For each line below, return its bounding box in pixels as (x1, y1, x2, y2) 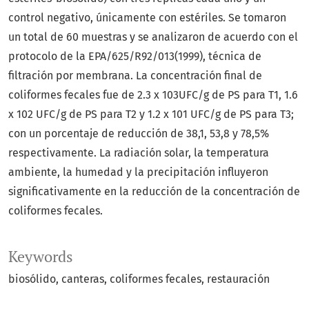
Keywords (8, 247, 73, 267)
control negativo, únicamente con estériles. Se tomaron (8, 11, 286, 25)
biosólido (8, 272, 56, 286)
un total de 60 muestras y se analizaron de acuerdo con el (8, 30, 298, 44)
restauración (207, 272, 270, 286)
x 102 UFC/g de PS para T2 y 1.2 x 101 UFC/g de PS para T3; (8, 108, 294, 121)
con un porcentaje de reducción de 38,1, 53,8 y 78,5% (8, 127, 269, 141)
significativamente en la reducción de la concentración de (8, 185, 300, 199)
